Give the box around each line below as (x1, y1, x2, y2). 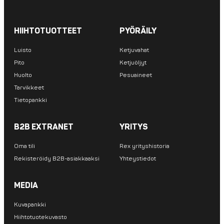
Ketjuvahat (119, 46, 149, 54)
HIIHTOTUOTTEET (14, 26, 82, 36)
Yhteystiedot (119, 155, 156, 163)
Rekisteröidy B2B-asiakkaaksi (14, 155, 99, 163)
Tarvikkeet (14, 84, 44, 92)
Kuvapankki (14, 201, 46, 209)
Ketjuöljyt (119, 59, 146, 67)
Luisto (14, 46, 31, 54)
